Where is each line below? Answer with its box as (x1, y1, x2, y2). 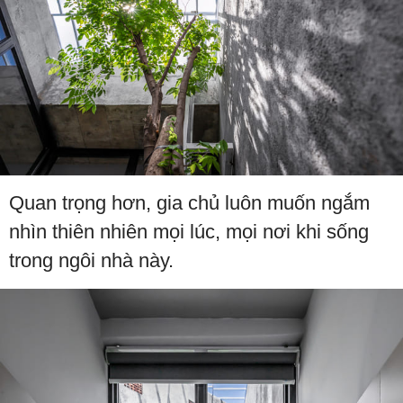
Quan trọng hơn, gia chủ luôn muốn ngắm (9, 192, 370, 215)
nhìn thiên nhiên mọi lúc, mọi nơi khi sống (9, 220, 369, 244)
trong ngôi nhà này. (9, 249, 174, 273)
